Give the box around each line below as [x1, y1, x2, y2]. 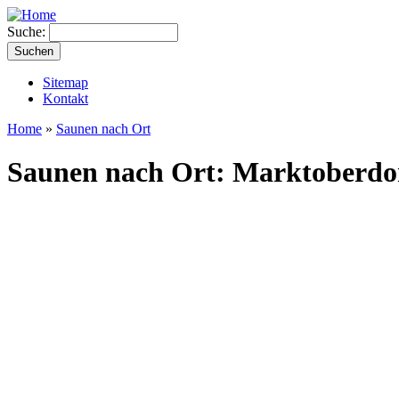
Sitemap [43, 75, 88, 90]
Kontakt [43, 91, 88, 106]
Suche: [7, 24, 49, 39]
